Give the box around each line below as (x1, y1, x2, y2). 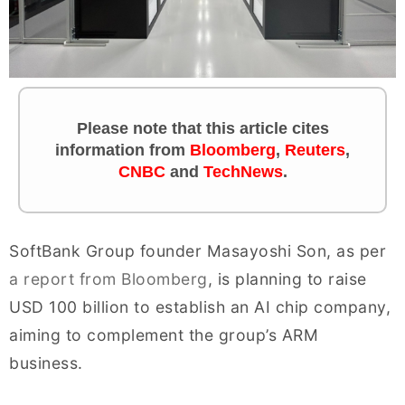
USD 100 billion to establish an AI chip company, (9, 297, 391, 317)
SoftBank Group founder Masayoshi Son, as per (9, 241, 386, 261)
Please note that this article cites (76, 119, 329, 138)
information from (55, 141, 190, 160)
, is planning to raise (207, 269, 367, 289)
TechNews (202, 163, 283, 182)
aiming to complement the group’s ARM (9, 325, 318, 345)
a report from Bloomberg (9, 269, 208, 289)
